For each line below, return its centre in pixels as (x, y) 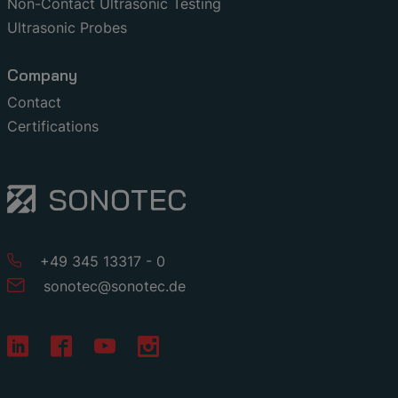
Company (42, 75)
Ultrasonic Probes (67, 27)
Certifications (53, 126)
